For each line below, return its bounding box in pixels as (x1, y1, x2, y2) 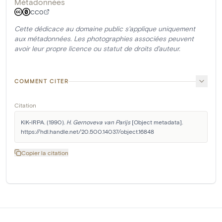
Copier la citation (21, 149, 68, 157)
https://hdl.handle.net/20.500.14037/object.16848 (21, 128, 154, 135)
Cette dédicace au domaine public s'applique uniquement (14, 24, 195, 33)
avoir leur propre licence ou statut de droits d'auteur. (14, 44, 180, 53)
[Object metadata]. (130, 118, 183, 126)
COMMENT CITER (14, 78, 69, 85)
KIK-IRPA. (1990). (21, 118, 66, 126)
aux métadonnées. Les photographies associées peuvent (14, 34, 194, 43)
